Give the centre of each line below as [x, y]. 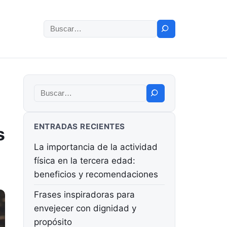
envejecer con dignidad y [85, 208]
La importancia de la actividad [96, 147]
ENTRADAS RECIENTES [80, 126]
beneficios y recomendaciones [96, 174]
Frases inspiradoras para [84, 195]
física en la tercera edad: [85, 161]
